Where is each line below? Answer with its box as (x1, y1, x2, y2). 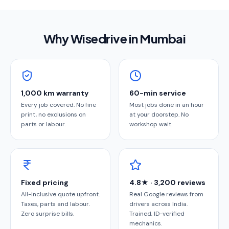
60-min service (129, 88, 186, 98)
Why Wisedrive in (43, 31, 140, 46)
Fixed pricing (21, 178, 68, 187)
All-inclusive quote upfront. (21, 190, 100, 198)
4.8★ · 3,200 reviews (129, 178, 205, 187)
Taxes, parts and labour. (21, 200, 90, 208)
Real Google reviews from (129, 190, 203, 198)
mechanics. (129, 219, 162, 227)
